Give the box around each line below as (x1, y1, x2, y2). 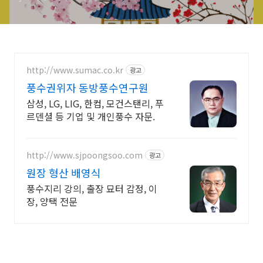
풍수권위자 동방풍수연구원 (26, 80, 149, 95)
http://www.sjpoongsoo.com (26, 149, 143, 161)
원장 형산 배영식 (26, 165, 101, 180)
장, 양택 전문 (26, 194, 77, 208)
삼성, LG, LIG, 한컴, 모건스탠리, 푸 (26, 96, 164, 110)
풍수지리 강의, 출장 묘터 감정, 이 (26, 181, 157, 195)
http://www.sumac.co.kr (26, 63, 123, 76)
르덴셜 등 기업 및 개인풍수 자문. (26, 109, 155, 123)
